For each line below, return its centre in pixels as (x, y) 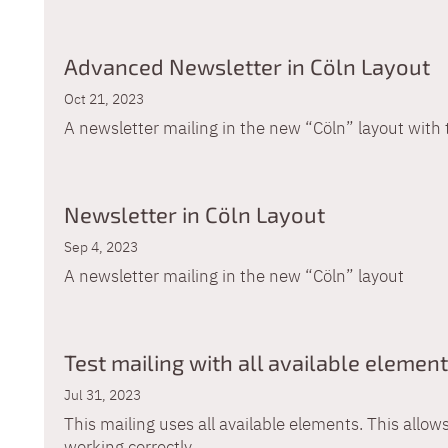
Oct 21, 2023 (104, 98)
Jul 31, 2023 (102, 394)
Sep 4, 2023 (101, 246)
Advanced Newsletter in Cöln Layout (247, 65)
